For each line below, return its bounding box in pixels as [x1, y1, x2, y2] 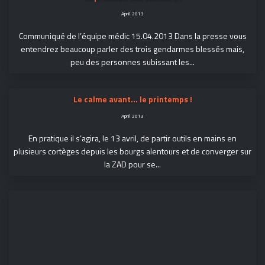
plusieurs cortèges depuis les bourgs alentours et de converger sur [14, 144, 251, 157]
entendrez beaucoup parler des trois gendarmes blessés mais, [21, 42, 244, 55]
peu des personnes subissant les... [70, 55, 195, 68]
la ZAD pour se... [104, 157, 161, 170]
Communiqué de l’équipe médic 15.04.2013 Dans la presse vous [18, 29, 247, 42]
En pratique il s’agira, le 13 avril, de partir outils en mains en [28, 131, 237, 144]
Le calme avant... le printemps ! [73, 92, 192, 105]
